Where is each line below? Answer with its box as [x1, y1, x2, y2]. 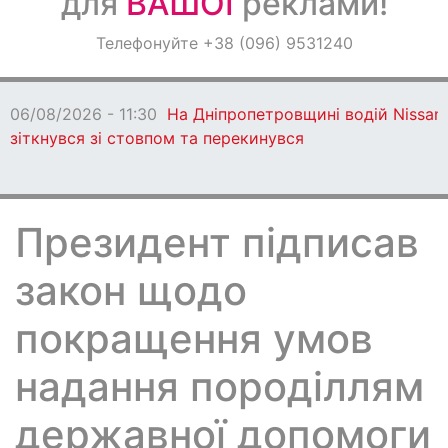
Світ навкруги [15, 83, 139, 105]
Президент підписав [15, 218, 419, 267]
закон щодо [15, 266, 247, 315]
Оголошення [15, 30, 128, 52]
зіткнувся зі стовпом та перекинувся [10, 128, 304, 148]
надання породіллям [15, 362, 424, 411]
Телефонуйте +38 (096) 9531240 [95, 33, 353, 53]
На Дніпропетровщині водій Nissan [167, 104, 443, 124]
